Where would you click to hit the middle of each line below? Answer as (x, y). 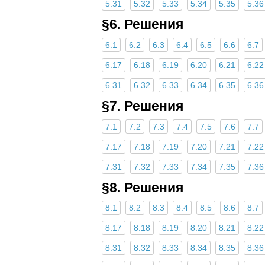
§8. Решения (143, 187)
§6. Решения (143, 25)
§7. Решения (143, 106)
